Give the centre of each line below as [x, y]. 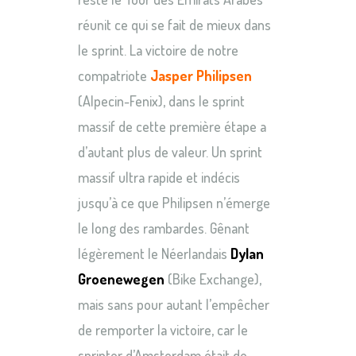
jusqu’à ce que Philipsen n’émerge [174, 202]
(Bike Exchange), [213, 279]
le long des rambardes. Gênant [164, 228]
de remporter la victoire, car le [163, 329]
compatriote [114, 75]
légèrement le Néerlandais [154, 253]
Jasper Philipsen [201, 75]
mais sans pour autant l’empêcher [174, 304]
